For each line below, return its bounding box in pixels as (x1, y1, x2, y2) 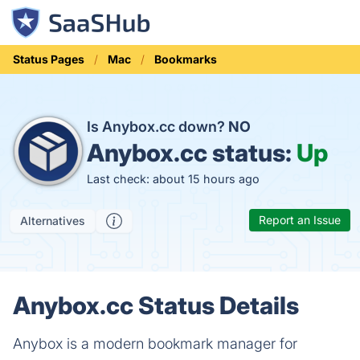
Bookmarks (154, 52, 217, 66)
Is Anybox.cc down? (87, 117, 228, 135)
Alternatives (20, 214, 85, 227)
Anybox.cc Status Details (13, 291, 299, 320)
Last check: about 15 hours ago (87, 171, 260, 186)
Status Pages (13, 52, 84, 66)
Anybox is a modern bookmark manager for (13, 335, 297, 352)
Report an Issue (259, 213, 341, 227)
